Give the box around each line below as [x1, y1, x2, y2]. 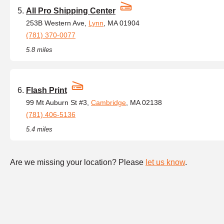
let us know [145, 158, 185, 166]
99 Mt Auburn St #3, [26, 98, 91, 106]
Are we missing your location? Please [10, 158, 145, 166]
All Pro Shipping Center [26, 6, 115, 15]
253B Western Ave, [26, 19, 88, 27]
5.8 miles [26, 46, 52, 53]
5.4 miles [26, 125, 52, 133]
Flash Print [26, 86, 67, 94]
